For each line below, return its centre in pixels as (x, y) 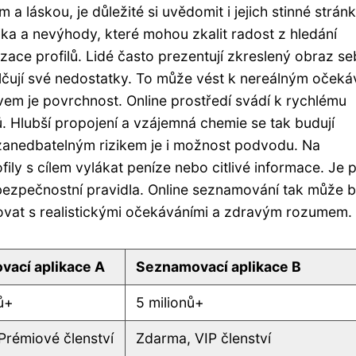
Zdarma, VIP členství (204, 338)
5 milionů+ (170, 302)
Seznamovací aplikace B (219, 266)
